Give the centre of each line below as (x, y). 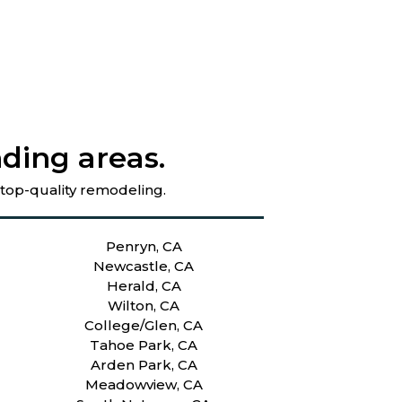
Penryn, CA (144, 246)
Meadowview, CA (144, 384)
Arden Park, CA (144, 364)
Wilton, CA (144, 305)
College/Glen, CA (144, 325)
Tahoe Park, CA (144, 345)
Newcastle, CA (144, 266)
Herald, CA (144, 285)
